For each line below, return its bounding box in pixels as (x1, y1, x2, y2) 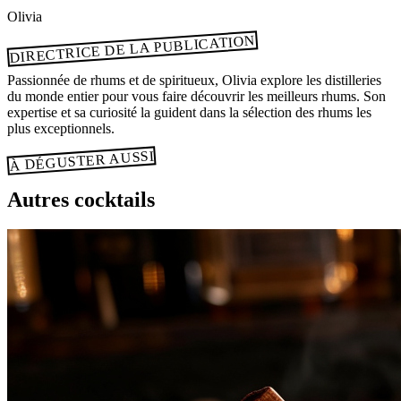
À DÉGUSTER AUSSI (8, 147, 155, 174)
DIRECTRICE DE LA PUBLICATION (8, 31, 257, 65)
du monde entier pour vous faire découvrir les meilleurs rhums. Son (7, 88, 386, 104)
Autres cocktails (7, 187, 155, 211)
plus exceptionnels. (7, 120, 115, 136)
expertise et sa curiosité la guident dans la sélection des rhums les (7, 104, 371, 120)
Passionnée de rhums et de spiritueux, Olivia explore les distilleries (7, 72, 381, 88)
